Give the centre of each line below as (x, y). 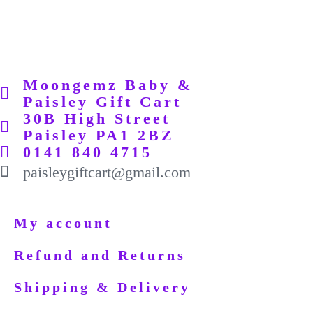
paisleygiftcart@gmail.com (107, 172)
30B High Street (96, 118)
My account (63, 223)
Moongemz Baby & (108, 85)
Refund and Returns (100, 255)
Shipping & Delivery (102, 287)
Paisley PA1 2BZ (99, 135)
